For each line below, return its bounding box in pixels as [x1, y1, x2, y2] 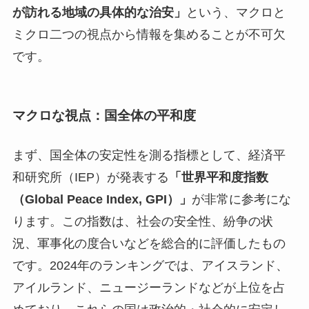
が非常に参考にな [191, 192, 291, 206]
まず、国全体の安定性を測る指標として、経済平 [12, 148, 286, 162]
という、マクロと [186, 6, 286, 20]
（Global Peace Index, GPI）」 [12, 192, 192, 206]
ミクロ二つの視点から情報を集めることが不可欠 [12, 28, 286, 42]
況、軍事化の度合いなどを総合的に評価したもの [12, 236, 286, 250]
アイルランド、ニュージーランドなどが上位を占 [12, 280, 286, 295]
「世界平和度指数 [168, 170, 268, 184]
